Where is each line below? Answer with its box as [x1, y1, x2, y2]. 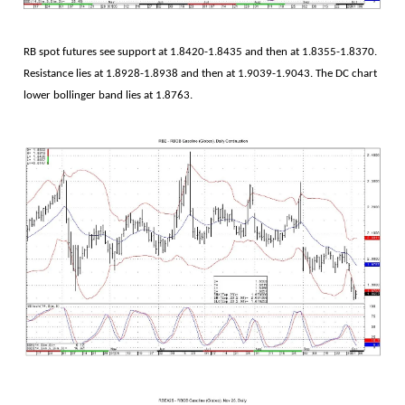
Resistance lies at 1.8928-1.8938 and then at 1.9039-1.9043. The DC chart [24, 68, 377, 80]
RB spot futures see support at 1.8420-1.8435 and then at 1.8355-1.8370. [24, 46, 377, 59]
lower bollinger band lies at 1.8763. [24, 89, 193, 102]
